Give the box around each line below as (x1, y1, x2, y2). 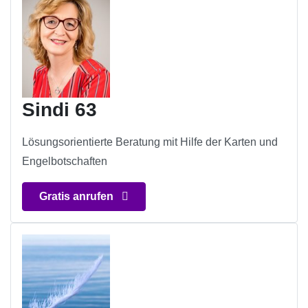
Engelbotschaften (22, 155, 107, 168)
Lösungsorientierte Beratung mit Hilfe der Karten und (22, 136, 278, 148)
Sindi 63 (22, 99, 97, 121)
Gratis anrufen (39, 190, 116, 203)
